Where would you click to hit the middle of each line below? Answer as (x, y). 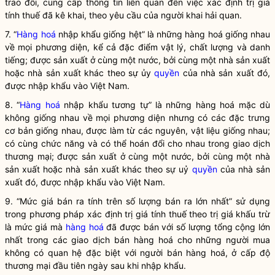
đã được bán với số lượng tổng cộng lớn (187, 227)
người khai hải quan (200, 15)
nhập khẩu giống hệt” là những (120, 34)
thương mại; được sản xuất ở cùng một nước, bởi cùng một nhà (137, 156)
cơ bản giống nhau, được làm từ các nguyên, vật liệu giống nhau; (137, 130)
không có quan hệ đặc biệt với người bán (96, 253)
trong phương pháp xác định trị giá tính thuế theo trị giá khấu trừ (137, 214)
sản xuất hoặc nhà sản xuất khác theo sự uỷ (99, 169)
